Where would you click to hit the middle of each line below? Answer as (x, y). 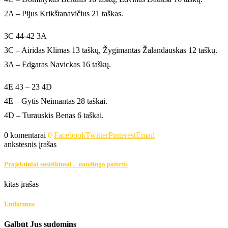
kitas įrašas (21, 184)
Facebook (70, 135)
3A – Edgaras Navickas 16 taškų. (58, 64)
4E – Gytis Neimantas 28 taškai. (56, 101)
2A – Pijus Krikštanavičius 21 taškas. (64, 13)
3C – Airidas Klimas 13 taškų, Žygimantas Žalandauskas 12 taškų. (111, 50)
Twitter (97, 135)
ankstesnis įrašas (30, 144)
